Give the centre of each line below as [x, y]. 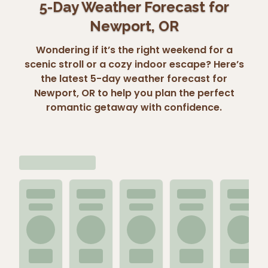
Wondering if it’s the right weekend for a [134, 50]
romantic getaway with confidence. [134, 107]
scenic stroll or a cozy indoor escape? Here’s [134, 64]
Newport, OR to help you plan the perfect [134, 93]
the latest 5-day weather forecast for [134, 78]
